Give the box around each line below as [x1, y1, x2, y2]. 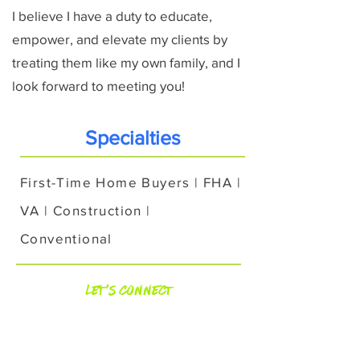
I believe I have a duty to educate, [12, 8, 212, 23]
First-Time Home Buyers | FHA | [20, 174, 241, 190]
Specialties [84, 126, 181, 149]
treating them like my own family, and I [12, 55, 240, 70]
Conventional [20, 231, 112, 246]
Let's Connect [85, 279, 172, 301]
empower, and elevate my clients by [12, 31, 227, 47]
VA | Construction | [20, 202, 151, 218]
